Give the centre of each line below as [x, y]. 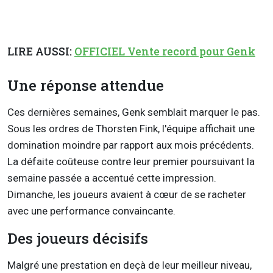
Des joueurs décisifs [78, 239]
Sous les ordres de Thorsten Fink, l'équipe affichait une [131, 129]
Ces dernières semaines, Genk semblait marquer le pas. [134, 112]
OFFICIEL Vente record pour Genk [165, 51]
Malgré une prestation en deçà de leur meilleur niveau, [129, 265]
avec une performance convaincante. [91, 211]
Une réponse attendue [86, 86]
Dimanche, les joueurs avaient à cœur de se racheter [127, 195]
